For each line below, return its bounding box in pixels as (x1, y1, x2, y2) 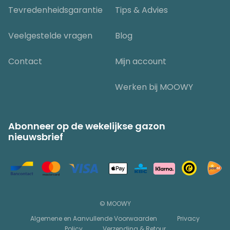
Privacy (177, 214, 200, 223)
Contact (8, 55, 42, 67)
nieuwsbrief (8, 130, 63, 143)
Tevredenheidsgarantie (8, 4, 103, 16)
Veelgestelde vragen (8, 29, 92, 42)
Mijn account (115, 55, 166, 67)
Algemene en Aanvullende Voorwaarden (30, 214, 157, 223)
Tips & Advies (115, 4, 168, 16)
